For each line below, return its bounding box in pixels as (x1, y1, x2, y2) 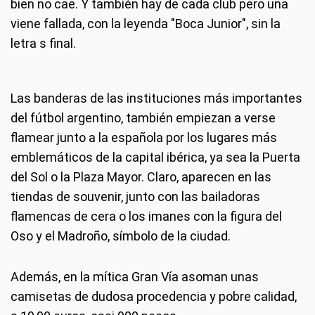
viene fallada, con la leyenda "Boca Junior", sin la (11, 16, 281, 31)
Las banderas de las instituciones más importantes (11, 91, 302, 105)
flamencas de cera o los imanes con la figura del (11, 209, 282, 224)
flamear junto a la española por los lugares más (11, 130, 277, 145)
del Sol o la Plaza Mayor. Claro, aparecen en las (11, 169, 271, 184)
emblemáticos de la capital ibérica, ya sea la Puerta (11, 150, 300, 165)
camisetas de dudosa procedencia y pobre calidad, (11, 289, 297, 304)
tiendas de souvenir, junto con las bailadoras (11, 189, 260, 204)
